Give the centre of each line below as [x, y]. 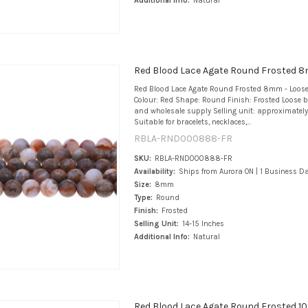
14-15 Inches [203, 223]
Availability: [154, 171]
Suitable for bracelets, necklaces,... [192, 122]
